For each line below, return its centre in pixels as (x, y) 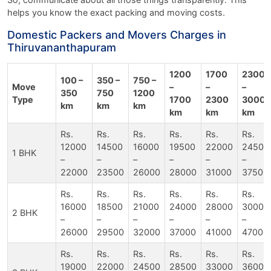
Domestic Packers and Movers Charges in (117, 34)
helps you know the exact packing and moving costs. (116, 12)
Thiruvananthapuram (62, 47)
